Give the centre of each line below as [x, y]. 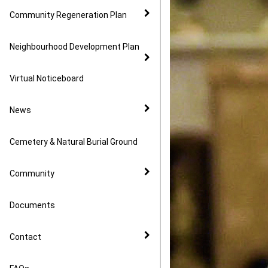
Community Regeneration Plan [68, 15]
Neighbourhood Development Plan [74, 47]
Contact [25, 237]
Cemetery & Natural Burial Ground [74, 142]
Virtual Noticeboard [47, 78]
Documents [32, 205]
